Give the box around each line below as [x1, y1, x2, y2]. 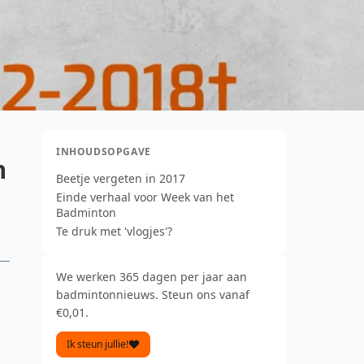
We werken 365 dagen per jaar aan [56, 269, 247, 284]
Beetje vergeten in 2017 [56, 171, 185, 186]
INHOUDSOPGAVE [56, 145, 151, 158]
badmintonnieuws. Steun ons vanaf [56, 287, 249, 302]
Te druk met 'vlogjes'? [56, 223, 172, 239]
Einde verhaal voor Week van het [56, 189, 234, 205]
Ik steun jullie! [67, 337, 128, 351]
